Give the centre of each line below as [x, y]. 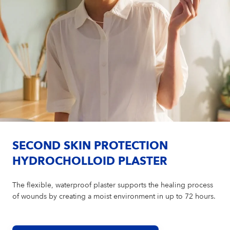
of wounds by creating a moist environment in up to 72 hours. [114, 196]
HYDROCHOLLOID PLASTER [90, 161]
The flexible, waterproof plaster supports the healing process [113, 185]
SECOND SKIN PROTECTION [90, 146]
